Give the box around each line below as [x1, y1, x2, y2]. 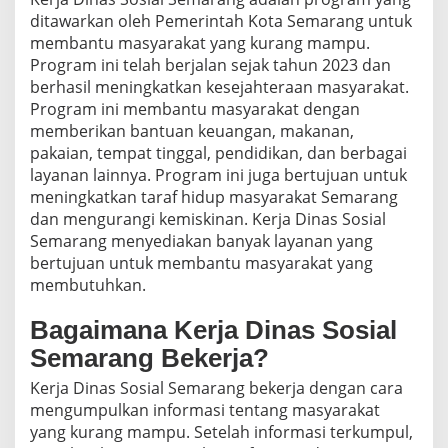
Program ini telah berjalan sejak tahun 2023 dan [30, 54, 391, 77]
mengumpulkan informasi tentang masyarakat [30, 399, 380, 422]
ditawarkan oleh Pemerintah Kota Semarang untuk [30, 10, 412, 33]
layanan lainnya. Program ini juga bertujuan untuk [30, 164, 407, 187]
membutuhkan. [30, 274, 146, 297]
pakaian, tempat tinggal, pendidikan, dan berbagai [30, 142, 407, 165]
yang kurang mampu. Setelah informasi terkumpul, [30, 421, 413, 444]
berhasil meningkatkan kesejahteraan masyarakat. [30, 76, 409, 99]
